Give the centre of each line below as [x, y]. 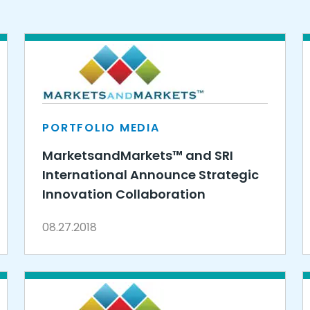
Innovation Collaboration [124, 194]
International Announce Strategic [151, 175]
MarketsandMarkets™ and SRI [138, 155]
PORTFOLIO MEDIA [101, 128]
